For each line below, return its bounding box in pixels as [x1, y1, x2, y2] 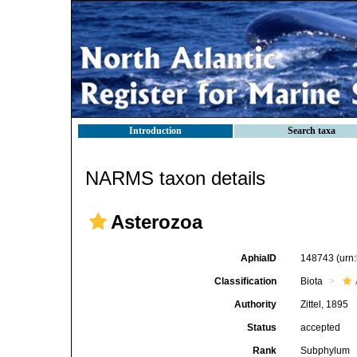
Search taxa [288, 125, 335, 136]
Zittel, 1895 [300, 299, 349, 310]
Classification [214, 276, 277, 287]
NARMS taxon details [85, 167, 265, 189]
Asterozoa [111, 211, 202, 233]
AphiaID [241, 253, 277, 264]
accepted [300, 322, 341, 333]
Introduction [129, 125, 182, 136]
